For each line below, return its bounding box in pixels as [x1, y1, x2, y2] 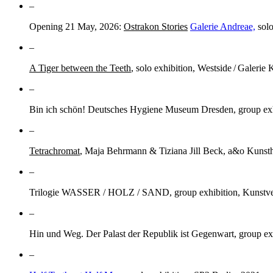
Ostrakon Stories [124, 21, 188, 32]
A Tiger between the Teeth [29, 62, 131, 73]
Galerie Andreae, [190, 21, 255, 32]
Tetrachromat [29, 145, 80, 156]
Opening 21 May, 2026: [29, 21, 124, 32]
